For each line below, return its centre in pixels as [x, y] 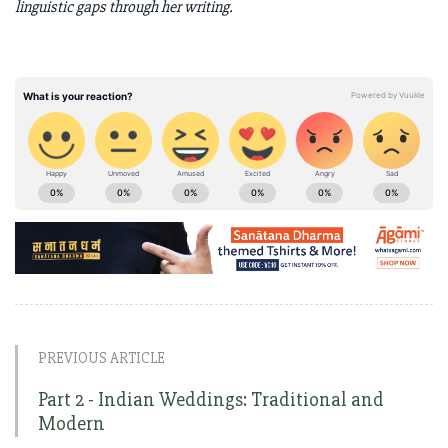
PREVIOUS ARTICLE [101, 357]
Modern [71, 423]
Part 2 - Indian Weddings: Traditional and [211, 399]
